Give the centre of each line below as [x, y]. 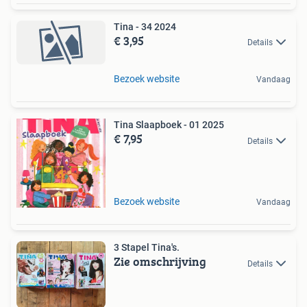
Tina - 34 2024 [145, 27]
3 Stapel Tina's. [147, 248]
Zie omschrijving [160, 262]
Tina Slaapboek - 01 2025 [169, 125]
